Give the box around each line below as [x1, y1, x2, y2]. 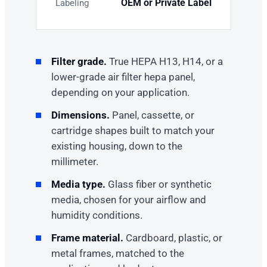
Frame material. [51, 231, 123, 244]
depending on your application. [51, 86, 190, 98]
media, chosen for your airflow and [51, 193, 206, 206]
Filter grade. [51, 55, 107, 67]
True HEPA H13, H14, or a [107, 55, 223, 67]
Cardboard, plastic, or [123, 231, 222, 244]
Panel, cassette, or [110, 108, 194, 121]
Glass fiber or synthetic [105, 178, 212, 190]
